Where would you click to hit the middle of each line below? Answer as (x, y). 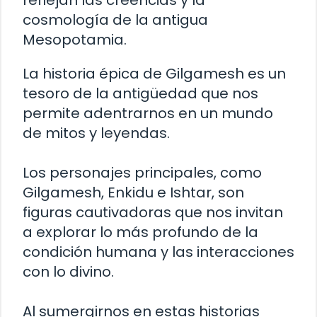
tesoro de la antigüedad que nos (140, 94)
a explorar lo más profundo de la (140, 232)
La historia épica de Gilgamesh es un (154, 74)
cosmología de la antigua (115, 20)
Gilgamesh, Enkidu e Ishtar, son (133, 193)
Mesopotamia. (75, 40)
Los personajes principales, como (142, 173)
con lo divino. (68, 272)
